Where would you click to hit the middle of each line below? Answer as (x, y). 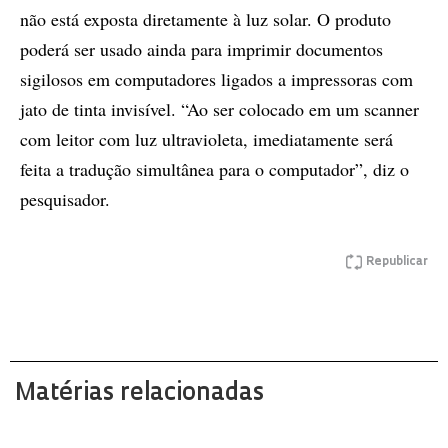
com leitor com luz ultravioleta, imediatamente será (206, 139)
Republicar (397, 262)
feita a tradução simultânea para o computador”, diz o (214, 169)
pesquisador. (65, 199)
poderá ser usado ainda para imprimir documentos (201, 49)
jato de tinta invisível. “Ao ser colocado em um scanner (219, 109)
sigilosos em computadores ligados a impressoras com (216, 79)
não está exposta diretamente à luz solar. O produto (205, 19)
